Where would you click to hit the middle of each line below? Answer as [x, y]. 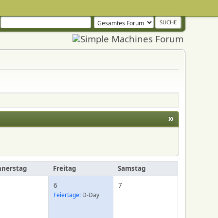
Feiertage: [67, 195]
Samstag [132, 168]
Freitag [65, 168]
